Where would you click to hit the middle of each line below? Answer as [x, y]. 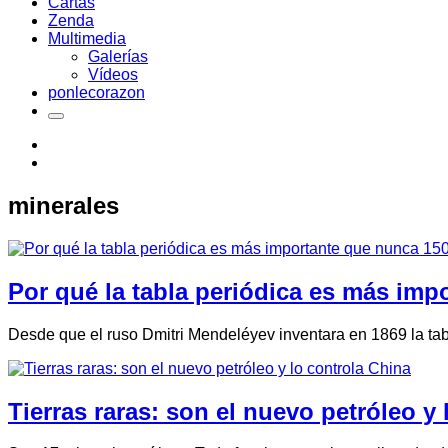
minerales [63, 205]
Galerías [118, 56]
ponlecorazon [96, 92]
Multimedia [87, 38]
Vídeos [113, 74]
